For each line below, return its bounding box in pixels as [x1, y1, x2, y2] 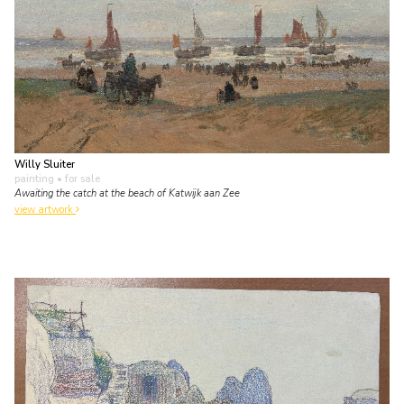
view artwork [14, 203, 76, 217]
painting [14, 171, 54, 186]
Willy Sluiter [14, 157, 75, 171]
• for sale [54, 171, 100, 186]
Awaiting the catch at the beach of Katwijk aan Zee [14, 186, 240, 200]
